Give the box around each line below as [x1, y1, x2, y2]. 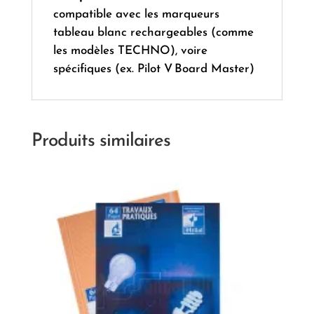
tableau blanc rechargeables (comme [53, 27, 254, 39]
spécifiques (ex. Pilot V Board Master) [53, 63, 254, 76]
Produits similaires [31, 132, 170, 151]
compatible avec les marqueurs [53, 8, 219, 21]
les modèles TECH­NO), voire [53, 45, 207, 57]
